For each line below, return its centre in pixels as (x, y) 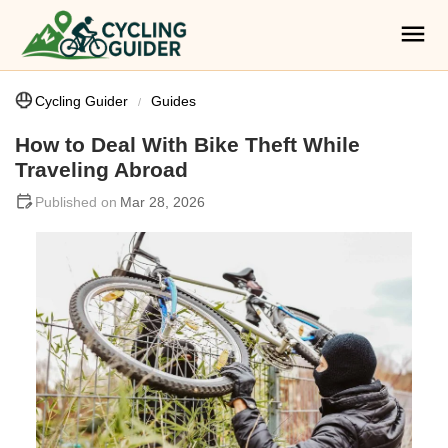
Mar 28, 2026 (162, 202)
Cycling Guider (81, 101)
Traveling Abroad (101, 169)
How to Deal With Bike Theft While (187, 144)
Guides (173, 101)
